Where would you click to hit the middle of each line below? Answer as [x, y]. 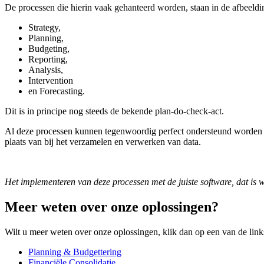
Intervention [51, 80]
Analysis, [46, 70]
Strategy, [44, 27]
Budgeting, [49, 48]
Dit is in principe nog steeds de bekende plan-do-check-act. [114, 111]
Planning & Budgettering [75, 252]
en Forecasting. [57, 91]
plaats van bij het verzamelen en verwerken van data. [103, 141]
